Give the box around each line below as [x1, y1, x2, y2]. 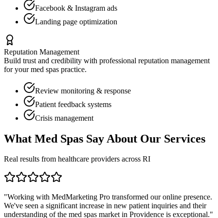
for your [4, 65, 31, 73]
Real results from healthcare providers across [4, 155, 143, 163]
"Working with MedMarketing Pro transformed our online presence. [4, 193, 212, 201]
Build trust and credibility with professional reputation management [4, 56, 210, 65]
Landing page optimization [35, 17, 117, 26]
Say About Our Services [83, 132, 205, 145]
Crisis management [35, 113, 93, 122]
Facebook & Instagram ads [35, 3, 117, 12]
